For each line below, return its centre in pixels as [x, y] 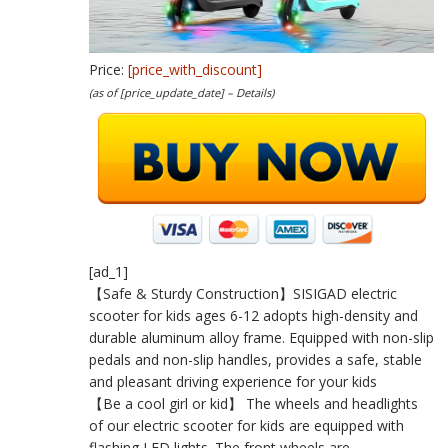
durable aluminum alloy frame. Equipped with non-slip [261, 337]
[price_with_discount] [195, 69]
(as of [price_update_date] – [162, 92]
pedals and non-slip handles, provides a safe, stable [255, 359]
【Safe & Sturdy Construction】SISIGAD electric [243, 293]
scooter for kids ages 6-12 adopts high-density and [253, 315]
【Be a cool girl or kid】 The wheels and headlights [253, 403]
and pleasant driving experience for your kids [233, 381]
